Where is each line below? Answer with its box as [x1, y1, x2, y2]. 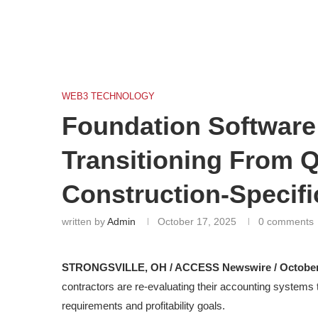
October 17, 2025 [158, 216, 236, 227]
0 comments [258, 216, 314, 227]
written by [62, 216, 107, 227]
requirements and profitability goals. [62, 300, 225, 312]
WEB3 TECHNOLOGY [62, 91, 155, 102]
